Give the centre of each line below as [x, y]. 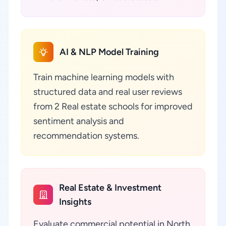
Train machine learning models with [104, 77]
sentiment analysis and [79, 121]
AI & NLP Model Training [109, 52]
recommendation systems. [86, 136]
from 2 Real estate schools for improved [113, 106]
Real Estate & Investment [110, 188]
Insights [75, 202]
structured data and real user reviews [108, 92]
